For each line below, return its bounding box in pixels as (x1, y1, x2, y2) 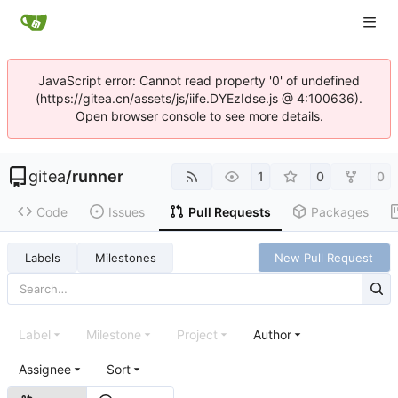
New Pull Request (275, 250, 374, 265)
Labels (24, 250, 60, 265)
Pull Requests (187, 203, 271, 219)
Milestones (94, 250, 156, 265)
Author (253, 326, 291, 342)
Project (177, 326, 218, 342)
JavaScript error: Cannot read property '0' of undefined (38, 73, 360, 88)
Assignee (19, 361, 71, 377)
